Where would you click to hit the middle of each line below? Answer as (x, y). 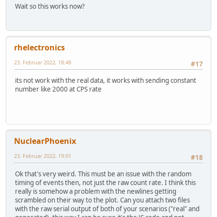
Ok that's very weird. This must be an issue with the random (103, 174)
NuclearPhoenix (45, 141)
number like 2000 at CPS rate (58, 89)
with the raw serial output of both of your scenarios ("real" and (107, 209)
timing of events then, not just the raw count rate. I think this (105, 183)
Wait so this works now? (50, 6)
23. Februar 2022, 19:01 (43, 156)
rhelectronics (39, 48)
